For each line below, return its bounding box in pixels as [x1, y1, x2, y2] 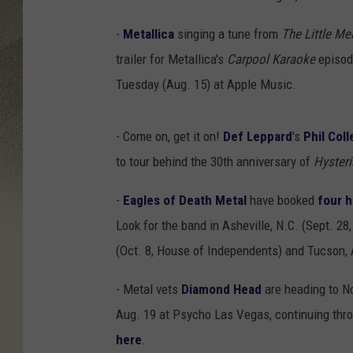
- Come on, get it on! [116, 128, 223, 145]
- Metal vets [116, 281, 181, 298]
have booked [247, 192, 318, 209]
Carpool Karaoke [227, 51, 315, 68]
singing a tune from [174, 26, 281, 43]
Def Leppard [223, 128, 292, 145]
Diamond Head [181, 281, 262, 298]
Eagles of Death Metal [123, 192, 247, 209]
